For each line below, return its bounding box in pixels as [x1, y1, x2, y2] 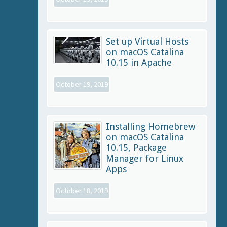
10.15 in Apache [106, 57, 172, 68]
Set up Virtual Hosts [106, 35, 188, 47]
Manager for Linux [106, 153, 183, 164]
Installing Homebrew [106, 121, 195, 132]
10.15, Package [106, 142, 167, 153]
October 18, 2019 [55, 185, 108, 195]
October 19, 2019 [55, 79, 108, 89]
